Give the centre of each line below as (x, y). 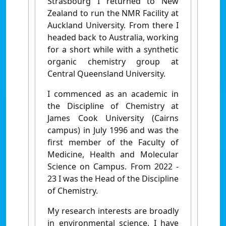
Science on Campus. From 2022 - (113, 166)
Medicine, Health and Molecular (113, 154)
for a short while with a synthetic (113, 49)
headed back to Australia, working (113, 37)
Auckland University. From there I (113, 25)
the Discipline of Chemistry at (113, 106)
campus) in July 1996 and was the (113, 130)
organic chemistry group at (113, 61)
